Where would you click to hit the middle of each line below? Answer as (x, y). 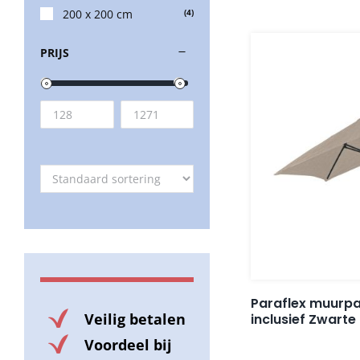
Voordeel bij (128, 344)
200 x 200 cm (98, 14)
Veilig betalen (135, 319)
